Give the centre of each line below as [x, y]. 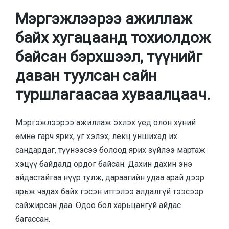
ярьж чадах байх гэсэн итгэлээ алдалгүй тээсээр [109, 191]
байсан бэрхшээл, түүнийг [109, 57]
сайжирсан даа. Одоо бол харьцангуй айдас [98, 205]
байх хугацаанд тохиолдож [113, 38]
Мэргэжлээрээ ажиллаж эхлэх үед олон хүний [106, 122]
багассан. [33, 219]
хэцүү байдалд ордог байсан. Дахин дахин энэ [104, 164]
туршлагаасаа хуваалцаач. [113, 95]
